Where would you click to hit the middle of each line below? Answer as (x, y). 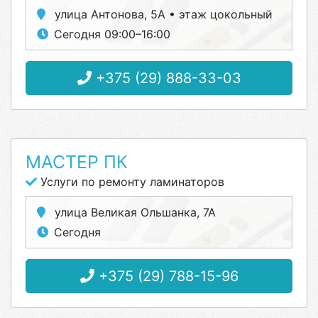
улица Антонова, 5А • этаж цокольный (162, 14)
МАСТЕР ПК (77, 162)
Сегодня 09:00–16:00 (112, 34)
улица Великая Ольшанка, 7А (133, 212)
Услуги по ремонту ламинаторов (131, 182)
